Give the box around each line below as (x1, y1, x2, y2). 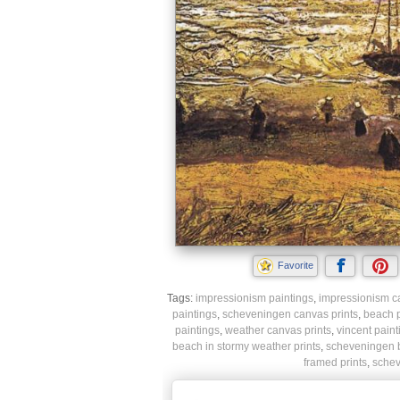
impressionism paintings (195, 292, 313, 305)
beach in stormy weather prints (171, 340, 321, 354)
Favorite (278, 260, 313, 271)
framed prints (304, 356, 367, 370)
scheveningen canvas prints (222, 308, 358, 321)
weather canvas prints (225, 324, 331, 337)
